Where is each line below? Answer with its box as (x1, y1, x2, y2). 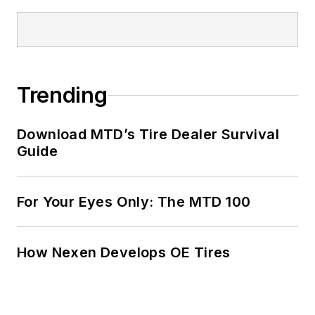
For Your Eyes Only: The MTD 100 (17, 193, 251, 211)
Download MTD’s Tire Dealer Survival (17, 126, 279, 143)
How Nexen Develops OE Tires (17, 244, 231, 262)
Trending (17, 82, 108, 108)
